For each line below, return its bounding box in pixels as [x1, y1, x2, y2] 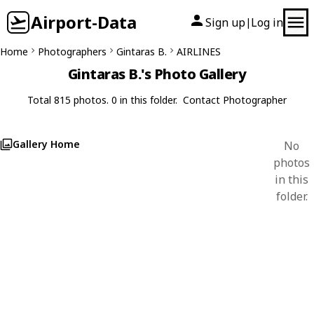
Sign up [205, 15, 245, 30]
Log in [251, 15, 283, 30]
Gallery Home [13, 137, 80, 151]
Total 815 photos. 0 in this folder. [27, 93, 177, 107]
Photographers [38, 45, 107, 58]
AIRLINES [177, 45, 221, 58]
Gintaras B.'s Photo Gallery [67, 64, 247, 83]
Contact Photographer [183, 93, 287, 107]
